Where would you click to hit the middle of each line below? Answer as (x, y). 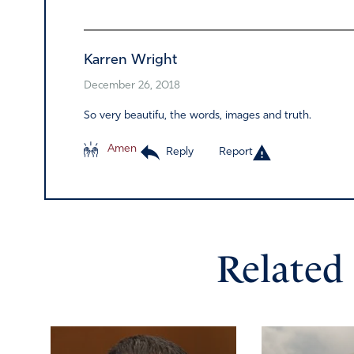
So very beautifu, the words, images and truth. (198, 116)
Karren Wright (130, 60)
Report (236, 152)
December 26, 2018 (132, 86)
